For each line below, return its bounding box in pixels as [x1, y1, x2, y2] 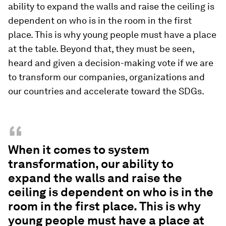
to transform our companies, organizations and [8, 71, 205, 82]
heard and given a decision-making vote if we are [8, 57, 213, 68]
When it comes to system [8, 142, 149, 157]
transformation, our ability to [8, 156, 174, 171]
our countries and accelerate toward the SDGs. [8, 85, 204, 96]
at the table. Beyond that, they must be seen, [8, 43, 194, 54]
